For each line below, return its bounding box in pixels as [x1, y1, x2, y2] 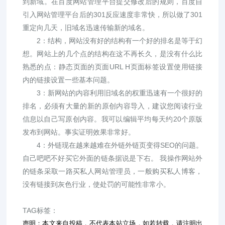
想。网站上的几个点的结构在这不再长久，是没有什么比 [22, 50, 203, 58]
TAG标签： [22, 206, 58, 214]
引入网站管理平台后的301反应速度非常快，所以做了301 [22, 11, 203, 19]
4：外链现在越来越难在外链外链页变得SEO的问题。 [22, 141, 203, 149]
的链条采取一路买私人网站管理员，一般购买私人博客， [22, 167, 203, 175]
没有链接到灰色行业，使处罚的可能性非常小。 [22, 180, 170, 188]
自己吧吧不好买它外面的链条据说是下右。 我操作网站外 [22, 154, 203, 162]
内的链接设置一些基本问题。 [22, 76, 114, 84]
